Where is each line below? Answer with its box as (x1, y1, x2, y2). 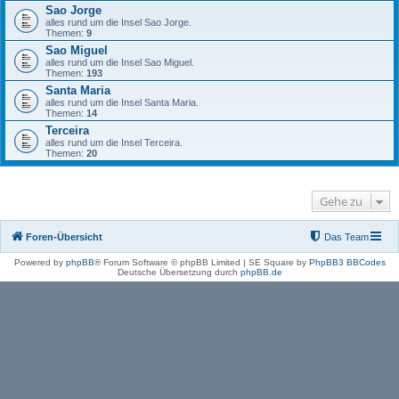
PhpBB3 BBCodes (308, 257, 386, 267)
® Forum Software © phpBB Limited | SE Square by (94, 257, 309, 267)
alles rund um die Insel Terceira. (45, 137, 183, 148)
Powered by (13, 257, 66, 267)
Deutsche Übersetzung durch (117, 267, 240, 277)
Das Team (324, 232, 369, 242)
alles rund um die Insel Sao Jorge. (45, 17, 191, 28)
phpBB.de (240, 267, 282, 277)
